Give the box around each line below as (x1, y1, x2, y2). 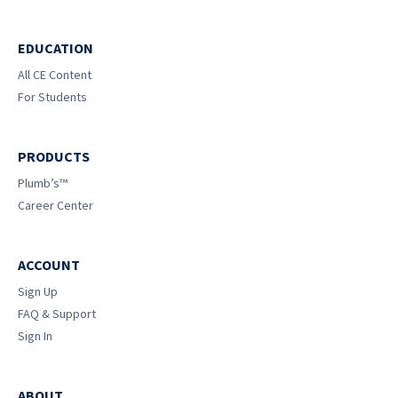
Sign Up (18, 283, 58, 299)
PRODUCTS (18, 147, 90, 165)
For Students (18, 89, 87, 105)
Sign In (18, 328, 52, 344)
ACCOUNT (18, 256, 80, 274)
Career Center (18, 197, 93, 213)
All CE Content (18, 67, 92, 83)
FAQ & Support (18, 306, 96, 322)
